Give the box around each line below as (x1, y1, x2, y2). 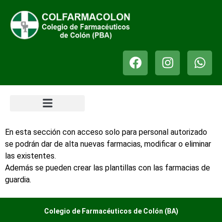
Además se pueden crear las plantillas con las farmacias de (5, 163, 210, 172)
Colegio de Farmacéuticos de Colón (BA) (44, 207, 178, 216)
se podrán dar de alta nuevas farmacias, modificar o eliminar (5, 139, 211, 149)
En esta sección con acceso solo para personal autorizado (5, 127, 207, 137)
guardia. (5, 174, 31, 184)
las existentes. (5, 151, 56, 161)
